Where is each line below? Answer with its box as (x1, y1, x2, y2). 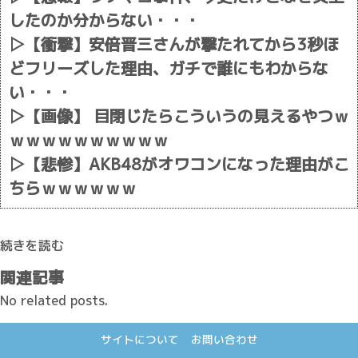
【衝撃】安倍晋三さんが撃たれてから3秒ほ (25, 33, 339, 55)
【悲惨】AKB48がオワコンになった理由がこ (25, 153, 349, 175)
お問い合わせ (190, 332, 258, 347)
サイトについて (100, 332, 179, 347)
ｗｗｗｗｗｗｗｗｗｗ (9, 129, 169, 151)
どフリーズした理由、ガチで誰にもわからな (9, 57, 328, 79)
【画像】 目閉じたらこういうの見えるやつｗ (25, 105, 349, 127)
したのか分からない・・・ (9, 9, 201, 31)
